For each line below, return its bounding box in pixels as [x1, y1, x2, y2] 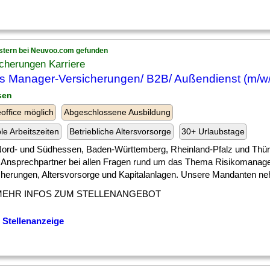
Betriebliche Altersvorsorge [69, 127, 171, 136]
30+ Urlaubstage [181, 127, 245, 136]
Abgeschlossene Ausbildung [64, 107, 171, 117]
